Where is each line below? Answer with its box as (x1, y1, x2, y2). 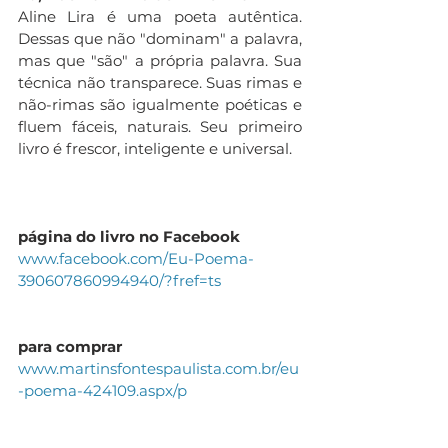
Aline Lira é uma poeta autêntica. (18, 6, 302, 26)
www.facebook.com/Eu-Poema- (18, 248, 254, 268)
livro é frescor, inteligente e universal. (18, 138, 296, 158)
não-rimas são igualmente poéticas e (18, 94, 302, 114)
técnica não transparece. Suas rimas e (18, 72, 302, 92)
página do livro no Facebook (18, 226, 240, 246)
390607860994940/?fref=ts (18, 270, 221, 290)
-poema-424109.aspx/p (18, 380, 187, 400)
